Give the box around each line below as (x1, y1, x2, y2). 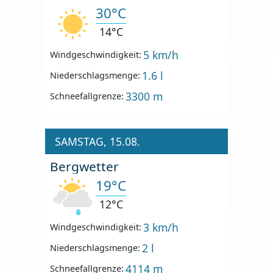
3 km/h (143, 219, 179, 235)
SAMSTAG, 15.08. (55, 133, 140, 149)
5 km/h (143, 47, 179, 62)
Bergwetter (50, 157, 119, 175)
